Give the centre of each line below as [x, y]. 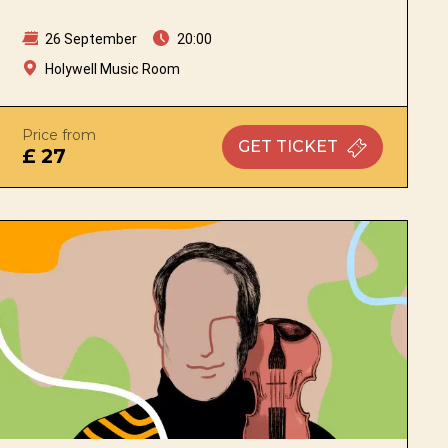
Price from [59, 134]
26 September [90, 38]
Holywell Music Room [113, 68]
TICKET [307, 146]
